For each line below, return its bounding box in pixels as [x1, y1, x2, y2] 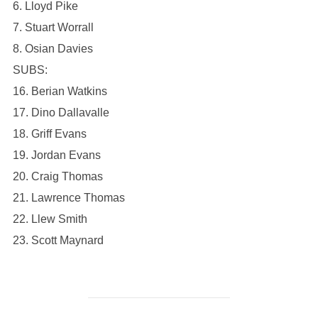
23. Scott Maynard [12, 234, 104, 246]
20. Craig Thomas [12, 170, 103, 182]
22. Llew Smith [12, 213, 87, 225]
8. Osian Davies [12, 43, 93, 55]
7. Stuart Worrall [12, 21, 94, 33]
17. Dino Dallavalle [12, 106, 109, 119]
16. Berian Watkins [12, 85, 107, 97]
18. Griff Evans [12, 128, 87, 140]
